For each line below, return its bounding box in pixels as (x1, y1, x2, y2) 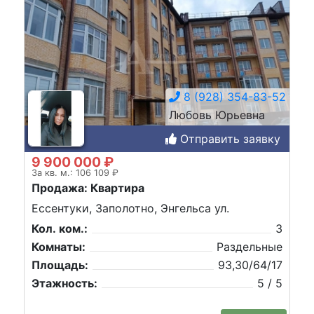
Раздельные (217, 240, 282, 254)
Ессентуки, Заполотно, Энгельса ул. (32, 201, 229, 216)
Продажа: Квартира (32, 180, 144, 195)
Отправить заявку (177, 131, 280, 146)
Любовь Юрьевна (169, 107, 265, 122)
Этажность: (32, 276, 97, 291)
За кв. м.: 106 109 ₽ (32, 167, 118, 178)
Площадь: (32, 258, 88, 273)
